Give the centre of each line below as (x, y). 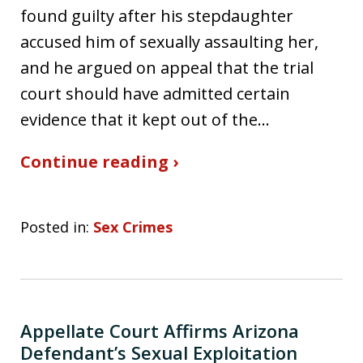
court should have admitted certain (155, 93)
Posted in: (55, 226)
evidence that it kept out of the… (145, 119)
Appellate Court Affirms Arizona (160, 330)
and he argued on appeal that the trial (167, 67)
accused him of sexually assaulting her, (169, 41)
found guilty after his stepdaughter (157, 15)
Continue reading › (99, 161)
